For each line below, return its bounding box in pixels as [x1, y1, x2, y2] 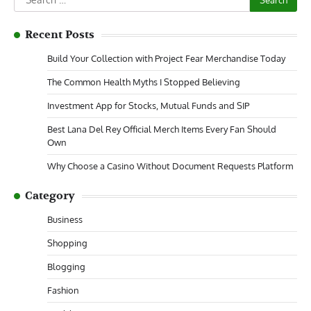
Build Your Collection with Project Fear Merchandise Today [47, 53, 285, 64]
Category [25, 189, 75, 203]
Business [47, 214, 83, 225]
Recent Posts [25, 28, 94, 42]
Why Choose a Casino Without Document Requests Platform [47, 160, 293, 171]
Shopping [47, 237, 87, 249]
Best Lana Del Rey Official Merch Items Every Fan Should [47, 124, 276, 135]
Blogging [47, 261, 85, 272]
